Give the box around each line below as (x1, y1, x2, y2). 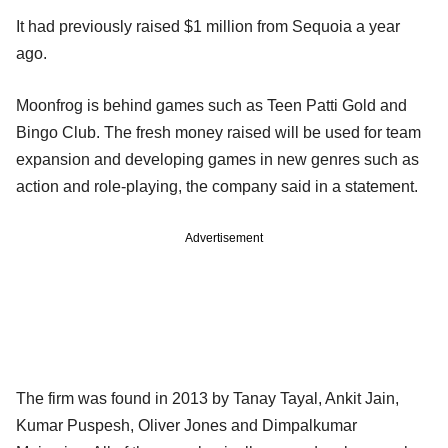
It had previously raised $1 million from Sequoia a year (16, 17, 400, 35)
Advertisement (185, 230, 263, 245)
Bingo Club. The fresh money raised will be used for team (16, 123, 421, 141)
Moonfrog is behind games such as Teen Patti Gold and (16, 96, 407, 114)
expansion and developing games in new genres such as (16, 150, 419, 168)
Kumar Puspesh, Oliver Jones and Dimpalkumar (16, 416, 357, 434)
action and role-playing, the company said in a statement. (16, 177, 418, 195)
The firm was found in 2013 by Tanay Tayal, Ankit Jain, (16, 389, 399, 407)
